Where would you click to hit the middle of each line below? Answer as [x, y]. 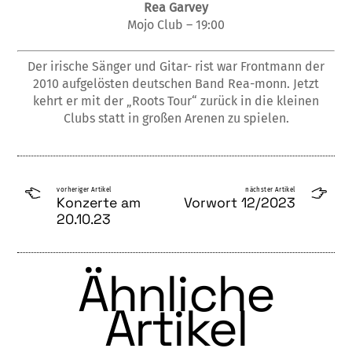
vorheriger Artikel [84, 189]
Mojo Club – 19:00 [176, 25]
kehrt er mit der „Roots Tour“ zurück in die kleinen [176, 101]
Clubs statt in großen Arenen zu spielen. [176, 119]
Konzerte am [99, 202]
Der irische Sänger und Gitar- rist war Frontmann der [176, 67]
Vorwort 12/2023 [239, 202]
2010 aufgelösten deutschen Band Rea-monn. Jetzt [176, 84]
